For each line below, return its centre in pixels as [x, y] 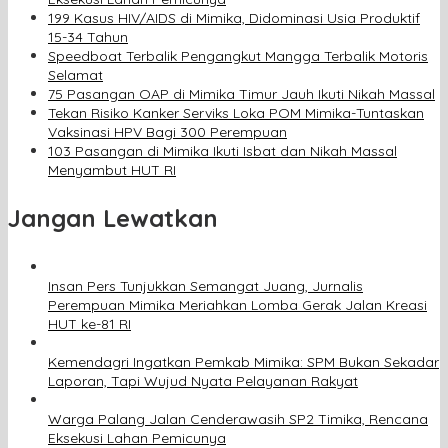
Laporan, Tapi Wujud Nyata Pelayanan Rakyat [203, 381]
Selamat [75, 75]
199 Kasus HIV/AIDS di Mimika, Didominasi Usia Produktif [234, 18]
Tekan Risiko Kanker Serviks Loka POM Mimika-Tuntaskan [236, 113]
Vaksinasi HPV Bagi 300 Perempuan [167, 132]
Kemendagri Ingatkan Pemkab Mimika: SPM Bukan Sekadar [243, 362]
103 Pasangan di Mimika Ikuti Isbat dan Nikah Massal [222, 151]
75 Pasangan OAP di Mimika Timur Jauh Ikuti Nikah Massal [241, 94]
